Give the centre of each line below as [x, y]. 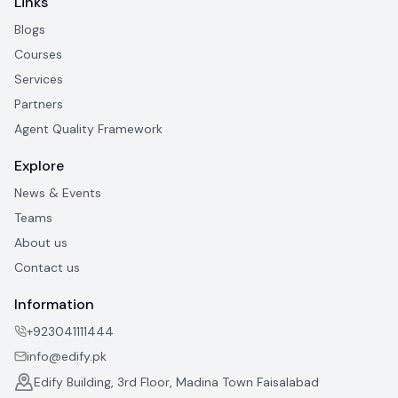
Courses [38, 55]
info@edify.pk [67, 357]
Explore [39, 166]
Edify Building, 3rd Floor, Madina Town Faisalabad [176, 382]
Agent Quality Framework [88, 129]
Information [54, 305]
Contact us [47, 268]
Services [39, 80]
